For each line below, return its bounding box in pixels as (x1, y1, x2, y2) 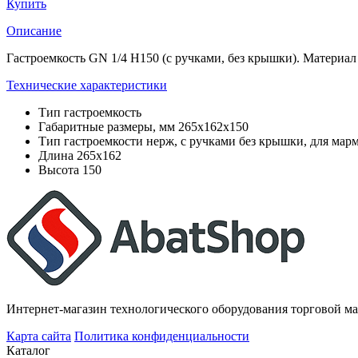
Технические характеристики (6, 78, 167, 92)
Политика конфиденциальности (74, 328, 249, 343)
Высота (38, 162, 79, 177)
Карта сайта (6, 328, 71, 343)
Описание (6, 23, 62, 38)
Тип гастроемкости (38, 133, 143, 148)
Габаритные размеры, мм (38, 119, 175, 133)
